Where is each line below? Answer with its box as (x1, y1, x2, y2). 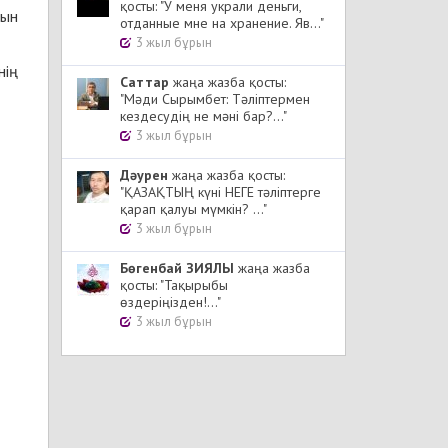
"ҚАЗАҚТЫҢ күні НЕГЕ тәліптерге (120, 183, 321, 201)
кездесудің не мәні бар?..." (120, 107, 287, 125)
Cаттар (120, 73, 169, 91)
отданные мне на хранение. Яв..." (120, 14, 324, 32)
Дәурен (120, 166, 168, 184)
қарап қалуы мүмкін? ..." (120, 200, 267, 218)
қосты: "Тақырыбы (120, 276, 228, 294)
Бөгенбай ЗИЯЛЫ (120, 259, 234, 277)
